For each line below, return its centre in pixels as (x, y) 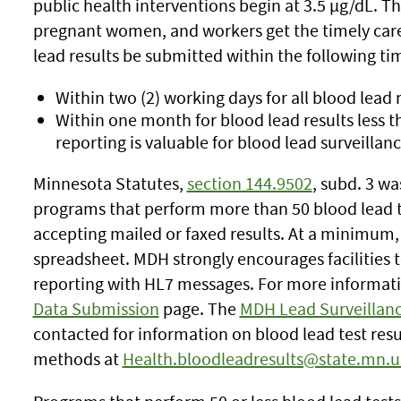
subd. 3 (349, 183)
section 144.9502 (249, 183)
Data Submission (96, 308)
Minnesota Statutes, (110, 183)
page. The (199, 308)
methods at (77, 358)
